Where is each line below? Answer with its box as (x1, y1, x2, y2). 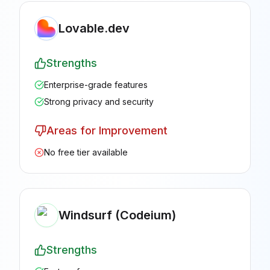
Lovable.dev (58, 21, 130, 36)
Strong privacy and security (44, 96, 154, 107)
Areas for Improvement (46, 124, 168, 137)
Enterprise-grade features (44, 80, 148, 90)
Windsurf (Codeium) (58, 208, 176, 222)
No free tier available (44, 147, 128, 157)
